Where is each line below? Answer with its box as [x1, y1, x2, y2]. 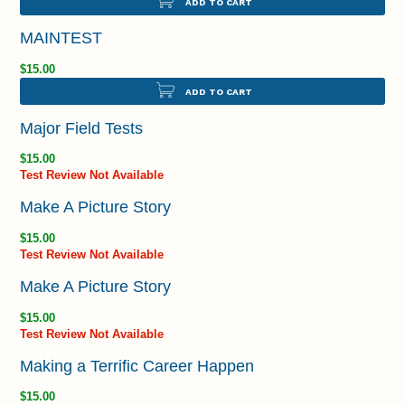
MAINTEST [20, 28, 103, 48]
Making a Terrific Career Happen [20, 355, 255, 375]
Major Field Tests [20, 118, 144, 137]
